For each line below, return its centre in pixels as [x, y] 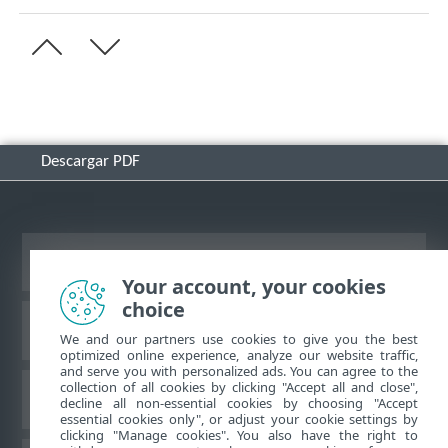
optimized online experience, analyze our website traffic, [239, 355]
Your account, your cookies [254, 286]
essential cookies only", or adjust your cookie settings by [239, 419]
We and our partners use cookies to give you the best [239, 339]
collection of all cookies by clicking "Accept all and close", [239, 387]
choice [153, 309]
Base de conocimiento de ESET [224, 330]
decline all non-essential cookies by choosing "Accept [239, 403]
